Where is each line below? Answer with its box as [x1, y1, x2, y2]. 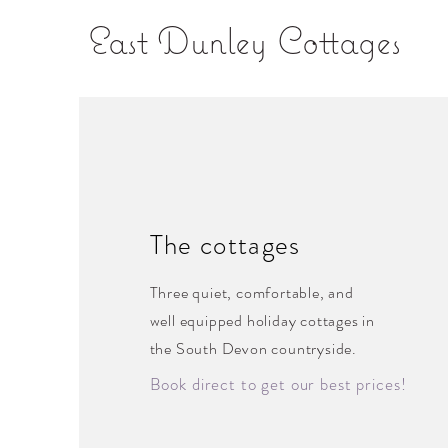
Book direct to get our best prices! [149, 372, 407, 396]
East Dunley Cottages [89, 17, 401, 63]
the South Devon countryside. [149, 337, 358, 360]
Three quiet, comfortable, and [149, 281, 354, 304]
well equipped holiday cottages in [149, 309, 376, 332]
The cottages [149, 226, 301, 264]
